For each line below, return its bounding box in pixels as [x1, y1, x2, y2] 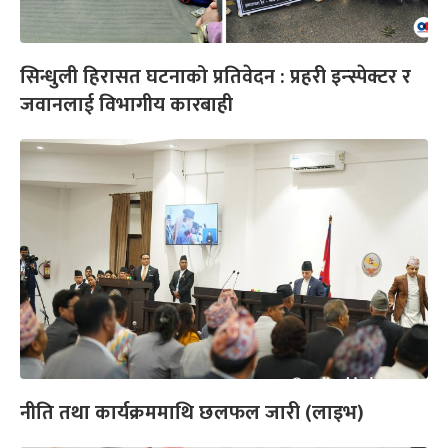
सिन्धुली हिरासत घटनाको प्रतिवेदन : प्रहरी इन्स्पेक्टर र [20, 60, 411, 95]
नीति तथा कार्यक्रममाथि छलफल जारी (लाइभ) [20, 396, 364, 431]
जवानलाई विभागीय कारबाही [20, 88, 233, 123]
